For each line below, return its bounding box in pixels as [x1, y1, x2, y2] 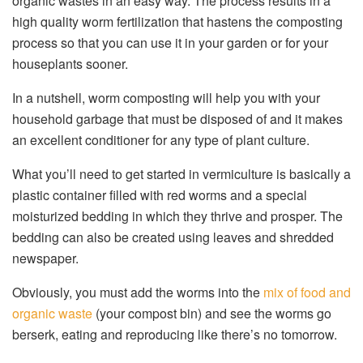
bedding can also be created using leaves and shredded [12, 228, 334, 247]
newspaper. [12, 249, 79, 268]
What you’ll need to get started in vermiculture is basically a [12, 164, 351, 184]
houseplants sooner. [12, 54, 128, 74]
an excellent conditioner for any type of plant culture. [12, 130, 310, 150]
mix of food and [263, 283, 351, 302]
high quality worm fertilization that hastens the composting [12, 12, 343, 32]
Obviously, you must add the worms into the [12, 283, 263, 302]
